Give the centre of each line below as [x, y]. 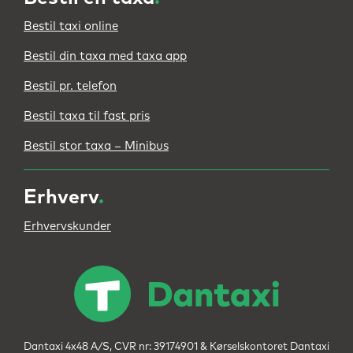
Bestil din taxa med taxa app [105, 56]
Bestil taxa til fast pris [87, 116]
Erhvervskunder [67, 226]
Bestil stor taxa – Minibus [96, 146]
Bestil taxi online [71, 26]
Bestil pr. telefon [70, 86]
